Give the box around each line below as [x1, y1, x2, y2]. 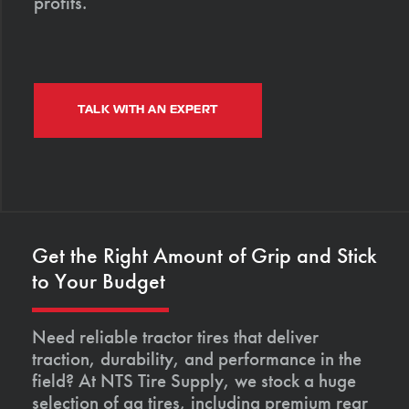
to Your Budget [32, 267, 165, 296]
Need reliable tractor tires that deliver [32, 324, 319, 350]
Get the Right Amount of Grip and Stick [32, 241, 377, 270]
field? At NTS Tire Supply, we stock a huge [32, 368, 356, 393]
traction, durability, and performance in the [32, 346, 362, 372]
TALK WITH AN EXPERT [78, 102, 218, 118]
